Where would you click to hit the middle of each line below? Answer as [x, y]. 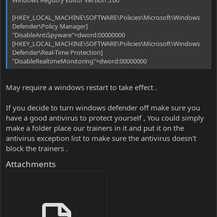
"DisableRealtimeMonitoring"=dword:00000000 [79, 61]
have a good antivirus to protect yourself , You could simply [105, 118]
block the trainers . [37, 148]
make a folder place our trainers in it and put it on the [95, 128]
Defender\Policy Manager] [50, 26]
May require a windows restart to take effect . [81, 87]
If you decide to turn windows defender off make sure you [103, 108]
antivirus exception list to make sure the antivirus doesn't [101, 138]
